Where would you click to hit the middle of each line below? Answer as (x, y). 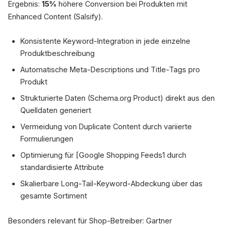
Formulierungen (47, 139)
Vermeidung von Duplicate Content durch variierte (106, 126)
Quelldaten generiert (56, 110)
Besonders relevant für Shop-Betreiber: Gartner (90, 221)
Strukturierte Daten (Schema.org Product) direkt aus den (118, 98)
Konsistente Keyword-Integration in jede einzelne (105, 41)
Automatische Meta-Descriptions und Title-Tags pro (110, 69)
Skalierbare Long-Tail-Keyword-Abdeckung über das (111, 183)
